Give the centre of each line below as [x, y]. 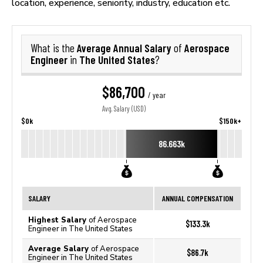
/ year [156, 95]
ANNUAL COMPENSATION [198, 198]
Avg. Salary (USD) [124, 109]
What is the [54, 48]
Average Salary [60, 249]
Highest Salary [58, 220]
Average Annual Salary [125, 48]
